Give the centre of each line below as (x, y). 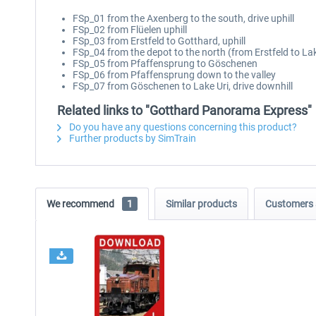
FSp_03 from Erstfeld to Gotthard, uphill (159, 41)
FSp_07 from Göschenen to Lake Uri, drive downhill (183, 86)
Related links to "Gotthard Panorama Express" (184, 110)
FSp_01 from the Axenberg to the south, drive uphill (183, 18)
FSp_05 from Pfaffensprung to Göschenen (165, 63)
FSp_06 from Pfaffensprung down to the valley (174, 75)
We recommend (81, 204)
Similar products (201, 204)
